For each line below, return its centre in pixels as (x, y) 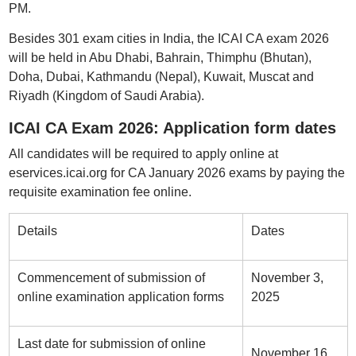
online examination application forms (120, 297)
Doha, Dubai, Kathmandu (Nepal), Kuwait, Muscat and (161, 77)
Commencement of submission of (111, 278)
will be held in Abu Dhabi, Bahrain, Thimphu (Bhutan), (160, 58)
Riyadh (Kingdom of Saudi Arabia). (106, 96)
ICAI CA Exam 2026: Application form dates (172, 128)
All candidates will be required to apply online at (143, 154)
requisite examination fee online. (100, 192)
